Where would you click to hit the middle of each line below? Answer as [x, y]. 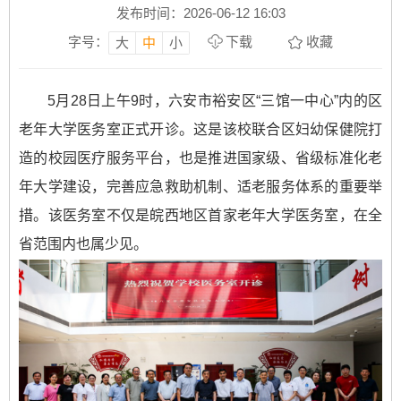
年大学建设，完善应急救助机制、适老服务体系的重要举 [200, 186]
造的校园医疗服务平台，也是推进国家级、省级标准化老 [200, 158]
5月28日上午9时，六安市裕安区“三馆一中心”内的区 [215, 100]
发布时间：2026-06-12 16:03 [200, 13]
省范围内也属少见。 [83, 243]
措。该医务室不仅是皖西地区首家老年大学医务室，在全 [200, 215]
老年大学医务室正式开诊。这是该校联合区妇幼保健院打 [200, 129]
